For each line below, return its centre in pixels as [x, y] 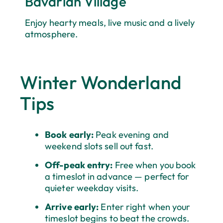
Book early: [69, 135]
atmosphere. [52, 34]
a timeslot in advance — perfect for [117, 177]
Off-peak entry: [79, 165]
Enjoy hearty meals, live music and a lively [110, 23]
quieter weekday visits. [92, 188]
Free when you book [154, 165]
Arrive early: [72, 207]
